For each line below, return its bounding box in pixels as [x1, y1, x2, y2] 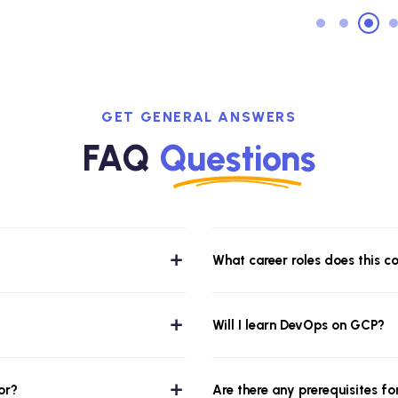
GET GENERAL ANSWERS [101, 107, 297, 125]
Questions [158, 136, 316, 179]
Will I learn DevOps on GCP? [212, 316, 385, 333]
